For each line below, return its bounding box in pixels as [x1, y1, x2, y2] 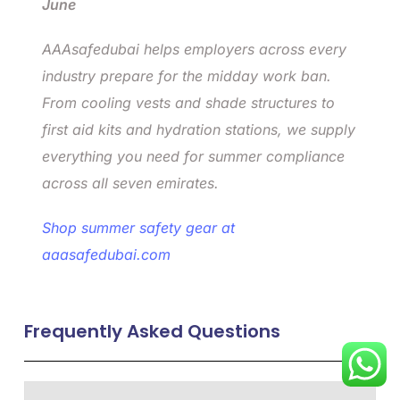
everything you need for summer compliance [42, 146, 345, 165]
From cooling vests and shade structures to [42, 93, 335, 112]
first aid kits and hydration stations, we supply [42, 120, 355, 138]
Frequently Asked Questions [24, 318, 280, 344]
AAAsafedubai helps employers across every [42, 39, 346, 58]
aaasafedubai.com [42, 245, 171, 263]
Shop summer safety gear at [42, 218, 235, 237]
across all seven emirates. [42, 173, 219, 192]
